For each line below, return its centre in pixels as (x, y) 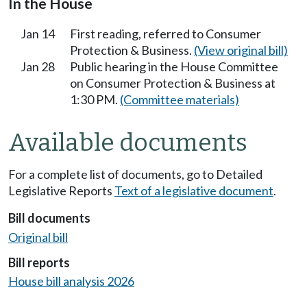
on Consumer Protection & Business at (173, 83)
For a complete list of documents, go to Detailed (135, 174)
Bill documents (49, 218)
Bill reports (39, 262)
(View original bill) (241, 50)
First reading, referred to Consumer (165, 33)
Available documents (128, 143)
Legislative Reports (61, 191)
